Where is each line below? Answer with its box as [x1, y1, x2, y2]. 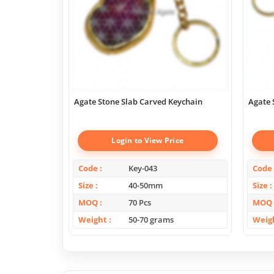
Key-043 [128, 162, 157, 174]
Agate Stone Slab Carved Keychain [74, 95, 202, 107]
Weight [78, 213, 107, 225]
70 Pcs [128, 196, 151, 208]
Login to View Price [111, 135, 184, 146]
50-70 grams [128, 213, 174, 225]
